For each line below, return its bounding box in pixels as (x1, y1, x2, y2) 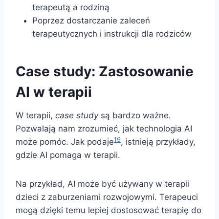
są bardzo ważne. (98, 110, 171, 121)
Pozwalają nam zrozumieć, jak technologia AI (16, 124, 192, 134)
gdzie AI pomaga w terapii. (16, 150, 120, 160)
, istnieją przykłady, (121, 137, 196, 147)
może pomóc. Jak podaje (16, 137, 114, 147)
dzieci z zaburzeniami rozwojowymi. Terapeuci (16, 192, 198, 202)
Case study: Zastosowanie (16, 63, 194, 80)
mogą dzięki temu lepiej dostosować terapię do (16, 205, 201, 216)
